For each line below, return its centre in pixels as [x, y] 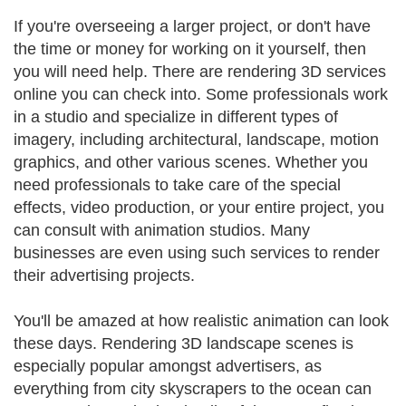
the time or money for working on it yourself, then [190, 49]
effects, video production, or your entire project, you [199, 208]
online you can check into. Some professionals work [201, 94]
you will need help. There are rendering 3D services [200, 72]
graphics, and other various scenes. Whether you [191, 162]
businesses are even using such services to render [197, 253]
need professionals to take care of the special [177, 185]
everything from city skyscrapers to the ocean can [193, 389]
